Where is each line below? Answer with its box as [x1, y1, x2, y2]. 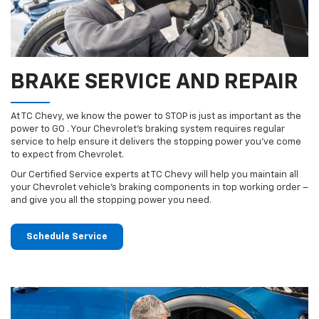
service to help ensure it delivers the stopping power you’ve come [11, 137, 301, 147]
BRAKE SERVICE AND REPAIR [11, 72, 298, 94]
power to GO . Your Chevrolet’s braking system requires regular [11, 125, 285, 135]
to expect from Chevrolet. [11, 150, 124, 160]
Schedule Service [26, 232, 108, 242]
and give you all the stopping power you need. [11, 196, 211, 206]
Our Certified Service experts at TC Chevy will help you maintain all [11, 170, 298, 180]
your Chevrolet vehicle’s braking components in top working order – [11, 183, 308, 193]
